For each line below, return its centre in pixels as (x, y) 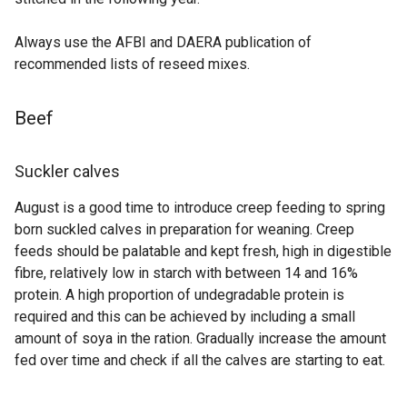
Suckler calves (67, 172)
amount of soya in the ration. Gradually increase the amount (200, 339)
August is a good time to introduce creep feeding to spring (200, 208)
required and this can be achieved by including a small (185, 317)
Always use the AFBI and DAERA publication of (163, 43)
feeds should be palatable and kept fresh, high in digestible (203, 252)
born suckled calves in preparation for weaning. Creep (184, 230)
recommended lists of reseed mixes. (132, 65)
